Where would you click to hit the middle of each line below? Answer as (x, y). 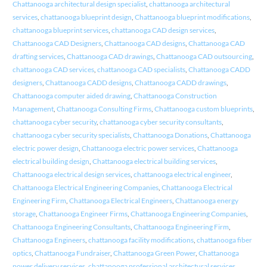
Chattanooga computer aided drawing (71, 96)
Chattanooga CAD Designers (57, 44)
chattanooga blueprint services (60, 30)
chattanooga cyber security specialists (71, 135)
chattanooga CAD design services (163, 30)
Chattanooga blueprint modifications (192, 17)
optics (22, 253)
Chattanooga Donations (170, 135)
